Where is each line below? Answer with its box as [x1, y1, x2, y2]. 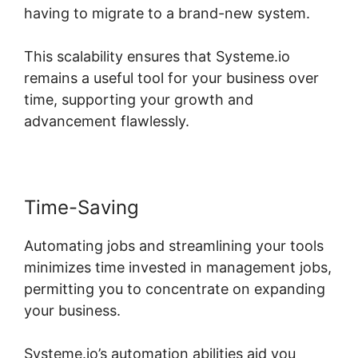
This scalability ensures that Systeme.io [24, 48, 290, 66]
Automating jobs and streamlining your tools [24, 237, 324, 255]
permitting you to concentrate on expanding [24, 280, 325, 298]
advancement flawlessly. [24, 113, 189, 130]
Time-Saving [24, 196, 139, 220]
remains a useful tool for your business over [24, 70, 319, 87]
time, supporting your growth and [24, 91, 253, 109]
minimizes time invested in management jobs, [24, 259, 332, 276]
